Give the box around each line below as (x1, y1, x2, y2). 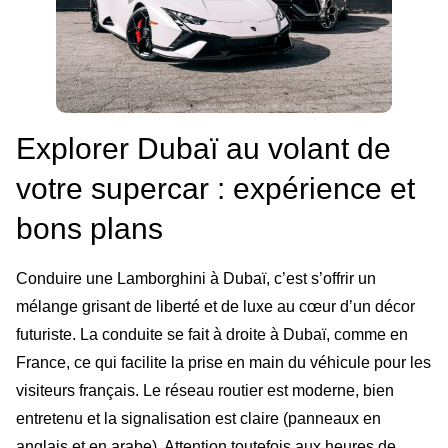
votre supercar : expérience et (16, 171, 415, 205)
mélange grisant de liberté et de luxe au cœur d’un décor (16, 297, 415, 315)
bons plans (16, 211, 163, 245)
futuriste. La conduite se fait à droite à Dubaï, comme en (16, 325, 408, 343)
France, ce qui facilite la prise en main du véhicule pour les (16, 353, 431, 371)
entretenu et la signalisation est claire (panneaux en (16, 409, 381, 427)
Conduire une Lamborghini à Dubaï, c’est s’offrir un (16, 269, 376, 287)
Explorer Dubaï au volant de (16, 131, 391, 165)
